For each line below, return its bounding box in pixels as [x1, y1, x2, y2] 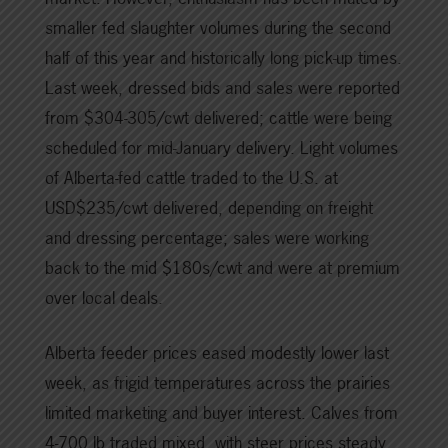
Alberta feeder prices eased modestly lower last [45, 341, 389, 365]
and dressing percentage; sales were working [45, 226, 369, 250]
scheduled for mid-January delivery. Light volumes [45, 136, 398, 160]
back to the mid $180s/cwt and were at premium [45, 256, 400, 280]
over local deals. [45, 286, 163, 310]
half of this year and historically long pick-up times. [45, 46, 402, 70]
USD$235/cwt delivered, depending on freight [45, 196, 373, 220]
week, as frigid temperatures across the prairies [45, 371, 390, 395]
